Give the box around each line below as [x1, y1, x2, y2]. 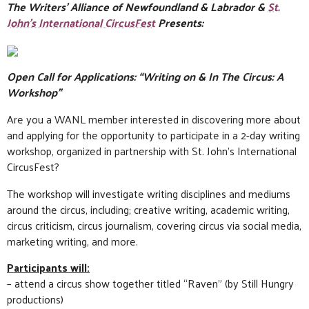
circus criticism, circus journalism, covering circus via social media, [7, 215, 301, 235]
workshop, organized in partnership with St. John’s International [7, 140, 297, 161]
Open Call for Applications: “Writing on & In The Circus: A [7, 66, 283, 86]
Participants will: [7, 257, 90, 278]
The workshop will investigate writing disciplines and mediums [7, 183, 290, 203]
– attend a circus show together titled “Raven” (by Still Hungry [7, 273, 294, 294]
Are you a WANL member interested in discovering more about [7, 108, 301, 129]
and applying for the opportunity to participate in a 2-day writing [7, 124, 300, 145]
